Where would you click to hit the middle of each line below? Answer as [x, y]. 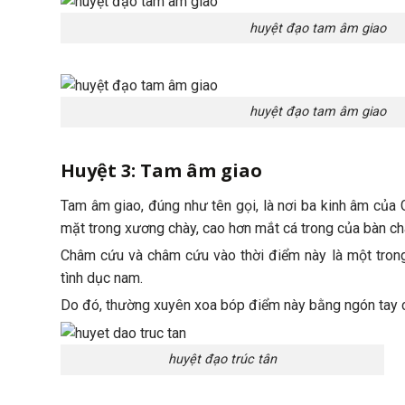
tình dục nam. [102, 278]
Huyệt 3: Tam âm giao [161, 171]
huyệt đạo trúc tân [222, 360]
